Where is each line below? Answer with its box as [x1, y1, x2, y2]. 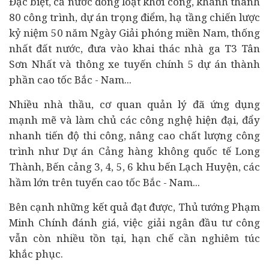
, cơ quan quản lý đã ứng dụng [91, 97, 261, 111]
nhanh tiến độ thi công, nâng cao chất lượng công [9, 128, 260, 142]
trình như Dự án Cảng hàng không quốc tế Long [9, 144, 260, 158]
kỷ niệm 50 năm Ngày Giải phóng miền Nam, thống [9, 26, 260, 40]
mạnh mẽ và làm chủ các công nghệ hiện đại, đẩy [9, 113, 260, 127]
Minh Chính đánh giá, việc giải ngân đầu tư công [9, 216, 260, 229]
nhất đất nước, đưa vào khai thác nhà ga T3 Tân [9, 41, 260, 55]
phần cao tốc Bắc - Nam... [9, 73, 131, 86]
